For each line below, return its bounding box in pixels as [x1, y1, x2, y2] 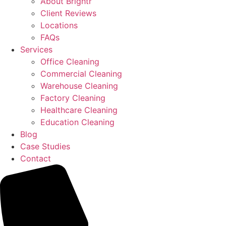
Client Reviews [40, 8, 96, 18]
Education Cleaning [40, 117, 115, 127]
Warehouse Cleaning [40, 81, 118, 91]
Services [20, 44, 52, 54]
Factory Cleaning [40, 93, 105, 103]
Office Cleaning [40, 56, 99, 67]
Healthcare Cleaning [40, 105, 118, 115]
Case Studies [20, 141, 70, 151]
